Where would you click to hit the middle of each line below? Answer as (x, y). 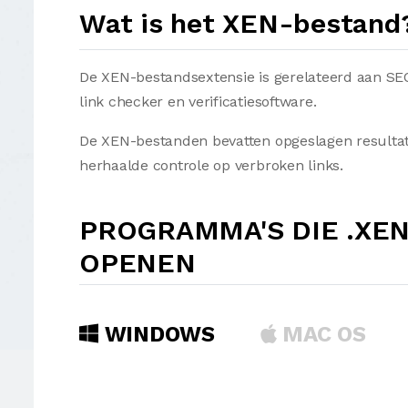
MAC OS (321, 334)
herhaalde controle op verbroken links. (211, 165)
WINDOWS (156, 334)
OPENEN (138, 263)
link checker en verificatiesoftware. (198, 102)
